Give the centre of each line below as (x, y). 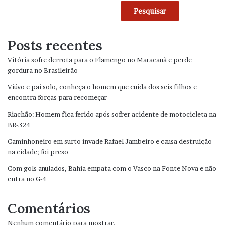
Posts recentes (55, 45)
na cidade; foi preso (38, 152)
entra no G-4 (27, 179)
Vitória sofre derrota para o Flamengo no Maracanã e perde (100, 60)
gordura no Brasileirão (43, 71)
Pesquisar (150, 11)
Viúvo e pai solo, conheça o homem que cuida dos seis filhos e (102, 87)
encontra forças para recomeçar (57, 98)
